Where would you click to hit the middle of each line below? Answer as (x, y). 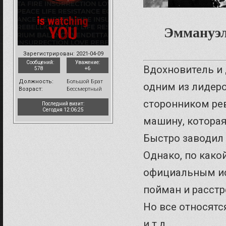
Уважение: (87, 62)
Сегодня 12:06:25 (63, 109)
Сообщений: (40, 62)
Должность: (36, 81)
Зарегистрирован (48, 53)
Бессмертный (84, 89)
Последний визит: (63, 103)
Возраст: (31, 89)
